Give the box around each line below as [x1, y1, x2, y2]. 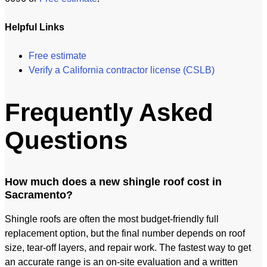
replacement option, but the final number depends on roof [5, 228, 245, 238]
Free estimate [29, 51, 86, 61]
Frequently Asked [5, 98, 213, 126]
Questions [5, 126, 128, 154]
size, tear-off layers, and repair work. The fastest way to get [5, 242, 251, 253]
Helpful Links [5, 22, 64, 33]
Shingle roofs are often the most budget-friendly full [5, 213, 219, 224]
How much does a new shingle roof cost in [5, 175, 222, 188]
